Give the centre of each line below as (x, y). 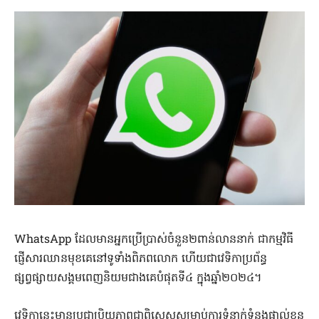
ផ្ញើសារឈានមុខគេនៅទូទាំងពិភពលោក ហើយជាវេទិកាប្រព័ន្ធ (141, 259)
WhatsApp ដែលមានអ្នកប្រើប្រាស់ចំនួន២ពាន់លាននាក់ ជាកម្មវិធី (154, 240)
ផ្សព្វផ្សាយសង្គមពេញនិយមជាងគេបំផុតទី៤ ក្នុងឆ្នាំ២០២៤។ (138, 278)
